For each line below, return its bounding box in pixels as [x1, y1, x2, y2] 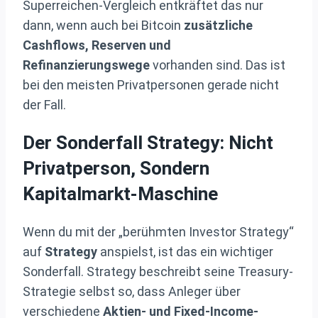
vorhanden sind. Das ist [150, 57, 285, 72]
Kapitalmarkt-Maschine [23, 183, 218, 205]
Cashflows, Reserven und [23, 37, 171, 53]
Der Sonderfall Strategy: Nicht [23, 132, 273, 154]
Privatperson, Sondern [23, 158, 209, 180]
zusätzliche [184, 17, 253, 33]
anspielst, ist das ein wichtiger [97, 243, 273, 259]
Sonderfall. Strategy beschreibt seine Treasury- [23, 263, 293, 279]
